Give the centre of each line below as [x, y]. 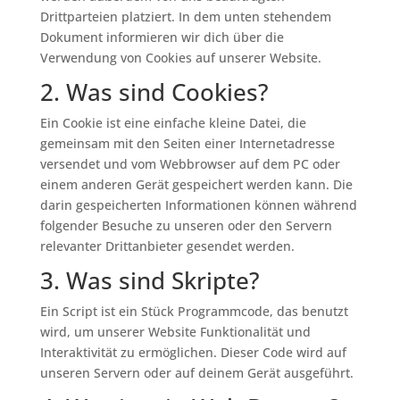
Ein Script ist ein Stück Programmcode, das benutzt [194, 311]
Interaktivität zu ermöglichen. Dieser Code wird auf [193, 352]
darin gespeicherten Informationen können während [198, 205]
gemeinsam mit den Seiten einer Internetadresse [187, 143]
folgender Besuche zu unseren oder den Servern [186, 225]
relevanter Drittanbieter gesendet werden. [167, 246]
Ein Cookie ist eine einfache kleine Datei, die [173, 123]
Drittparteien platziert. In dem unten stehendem [185, 17]
